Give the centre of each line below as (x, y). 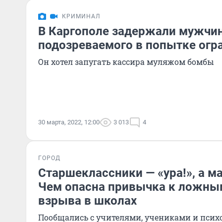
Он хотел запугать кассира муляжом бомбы (126, 62)
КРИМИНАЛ (81, 16)
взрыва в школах (87, 201)
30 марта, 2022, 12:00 (69, 122)
